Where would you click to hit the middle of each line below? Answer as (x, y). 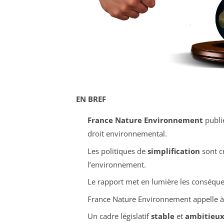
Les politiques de (117, 151)
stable (162, 216)
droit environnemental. (127, 134)
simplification (173, 151)
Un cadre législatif (119, 216)
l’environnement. (116, 164)
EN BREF (91, 99)
